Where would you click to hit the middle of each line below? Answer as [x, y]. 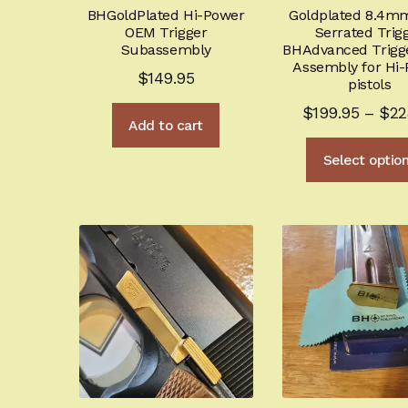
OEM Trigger [166, 32]
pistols [370, 84]
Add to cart [166, 125]
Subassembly [166, 49]
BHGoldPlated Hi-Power [166, 15]
